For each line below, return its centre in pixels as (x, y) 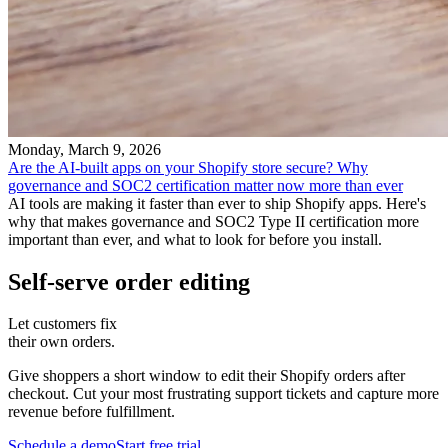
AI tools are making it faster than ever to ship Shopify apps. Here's (217, 203)
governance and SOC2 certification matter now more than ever (205, 185)
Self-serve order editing (129, 281)
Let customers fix (62, 324)
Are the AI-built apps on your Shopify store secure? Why (188, 167)
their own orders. (61, 342)
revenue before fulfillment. (91, 412)
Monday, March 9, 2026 (84, 149)
